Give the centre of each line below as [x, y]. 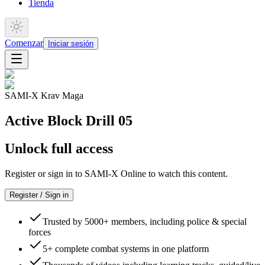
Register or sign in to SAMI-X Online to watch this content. [116, 173]
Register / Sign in [39, 195]
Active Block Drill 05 [69, 120]
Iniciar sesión [71, 43]
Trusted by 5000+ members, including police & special [145, 221]
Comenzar [24, 43]
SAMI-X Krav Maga [44, 96]
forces [40, 232]
